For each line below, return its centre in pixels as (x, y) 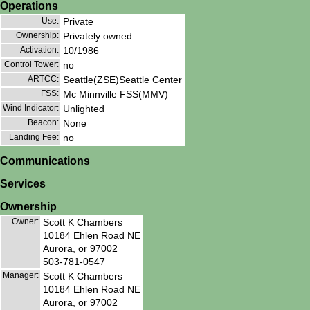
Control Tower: (31, 65)
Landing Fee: (34, 137)
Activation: (39, 50)
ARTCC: (43, 79)
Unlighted (84, 109)
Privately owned (98, 36)
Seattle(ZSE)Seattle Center (122, 80)
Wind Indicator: (31, 108)
